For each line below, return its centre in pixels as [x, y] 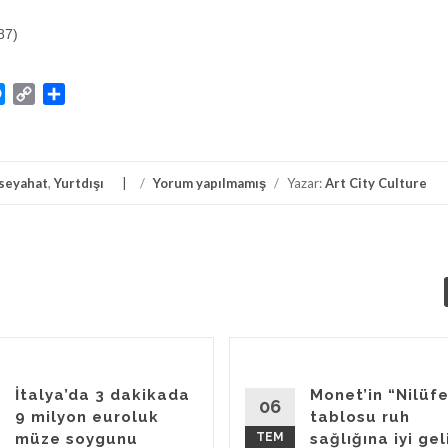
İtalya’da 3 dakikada [102, 395]
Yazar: [304, 183]
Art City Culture [376, 183]
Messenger [43, 93]
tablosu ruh [360, 417]
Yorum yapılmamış [209, 183]
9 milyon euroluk [87, 417]
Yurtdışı [79, 183]
